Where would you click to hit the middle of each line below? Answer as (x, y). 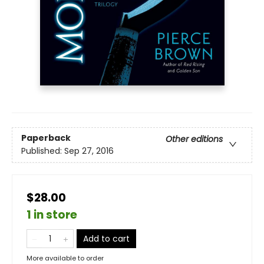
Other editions (194, 139)
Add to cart (106, 238)
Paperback (46, 138)
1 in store (52, 214)
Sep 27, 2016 (89, 151)
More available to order (65, 258)
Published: (43, 151)
